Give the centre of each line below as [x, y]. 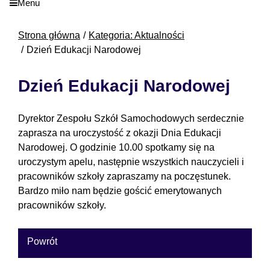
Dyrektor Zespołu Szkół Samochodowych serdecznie [131, 119]
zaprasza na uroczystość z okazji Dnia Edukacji [120, 133]
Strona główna [49, 36]
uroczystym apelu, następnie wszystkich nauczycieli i [131, 162]
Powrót [42, 242]
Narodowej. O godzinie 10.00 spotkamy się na [116, 148]
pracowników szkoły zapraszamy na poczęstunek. [124, 177]
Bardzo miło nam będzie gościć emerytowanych [120, 191]
